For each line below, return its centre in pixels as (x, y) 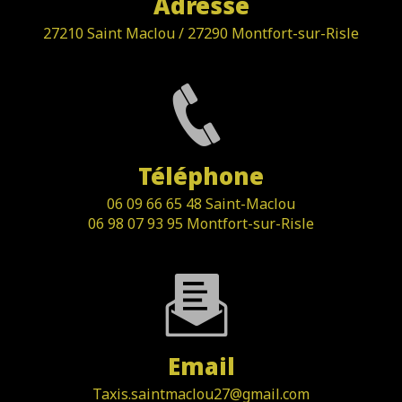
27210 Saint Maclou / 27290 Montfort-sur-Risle (205, 34)
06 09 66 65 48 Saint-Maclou (205, 204)
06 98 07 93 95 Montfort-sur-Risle (205, 224)
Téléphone (201, 177)
